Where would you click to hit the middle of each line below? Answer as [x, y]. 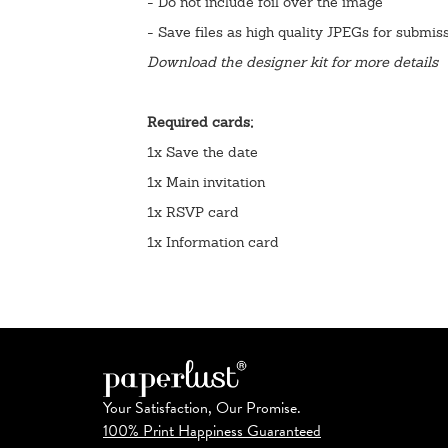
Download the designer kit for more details [292, 61]
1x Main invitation [206, 181]
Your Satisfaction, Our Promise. [202, 407]
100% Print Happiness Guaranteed [212, 430]
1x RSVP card [193, 211]
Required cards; [200, 121]
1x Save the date [202, 151]
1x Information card [215, 241]
